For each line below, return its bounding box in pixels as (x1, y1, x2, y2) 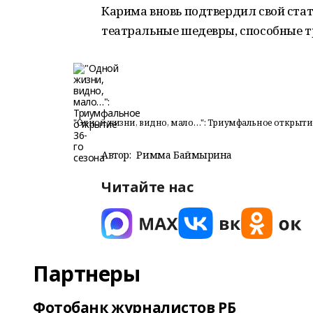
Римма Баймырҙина (136, 148, 232, 161)
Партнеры (33, 259, 140, 288)
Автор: (101, 148, 131, 161)
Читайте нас (101, 177, 194, 196)
